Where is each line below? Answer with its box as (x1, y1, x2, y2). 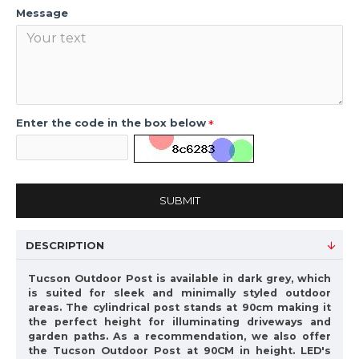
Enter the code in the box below (16, 116, 206, 129)
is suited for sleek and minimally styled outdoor (28, 287, 331, 299)
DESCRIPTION (26, 239, 104, 252)
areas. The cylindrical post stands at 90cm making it (28, 301, 331, 313)
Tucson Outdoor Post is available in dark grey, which (28, 272, 331, 284)
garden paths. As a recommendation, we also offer (28, 330, 331, 342)
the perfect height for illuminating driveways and (28, 316, 331, 328)
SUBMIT (159, 194, 200, 207)
